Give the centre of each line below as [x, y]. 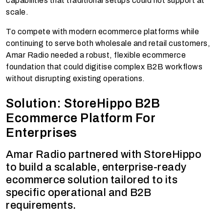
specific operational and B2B [78, 193]
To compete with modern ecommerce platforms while [102, 32]
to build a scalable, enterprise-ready [96, 167]
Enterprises [42, 133]
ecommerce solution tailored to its [92, 180]
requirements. [41, 206]
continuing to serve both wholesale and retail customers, [108, 44]
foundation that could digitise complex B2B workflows [104, 67]
